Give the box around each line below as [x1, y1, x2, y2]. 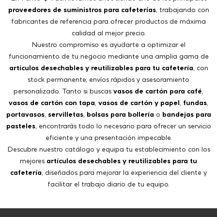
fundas [183, 45, 207, 53]
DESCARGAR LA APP [67, 170, 150, 181]
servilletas [47, 56, 83, 65]
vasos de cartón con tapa [9, 45, 95, 53]
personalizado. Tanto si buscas [14, 33, 113, 42]
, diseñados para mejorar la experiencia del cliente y [42, 114, 207, 123]
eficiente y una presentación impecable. [45, 79, 172, 88]
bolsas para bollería [86, 56, 154, 65]
